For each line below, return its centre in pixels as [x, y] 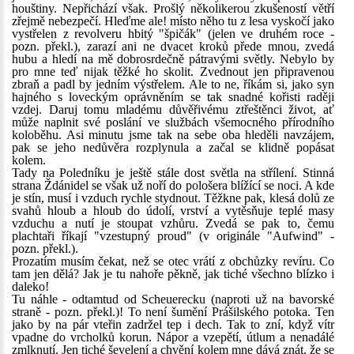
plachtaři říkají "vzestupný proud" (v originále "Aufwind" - [173, 236]
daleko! [30, 286]
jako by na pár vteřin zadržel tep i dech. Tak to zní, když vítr [173, 324]
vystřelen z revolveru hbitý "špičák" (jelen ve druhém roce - [173, 34]
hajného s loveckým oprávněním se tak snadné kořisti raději [173, 97]
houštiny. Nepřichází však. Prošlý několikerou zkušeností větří [173, 8]
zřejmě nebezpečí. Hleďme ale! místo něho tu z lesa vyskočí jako [173, 21]
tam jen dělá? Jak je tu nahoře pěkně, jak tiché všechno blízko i [173, 274]
